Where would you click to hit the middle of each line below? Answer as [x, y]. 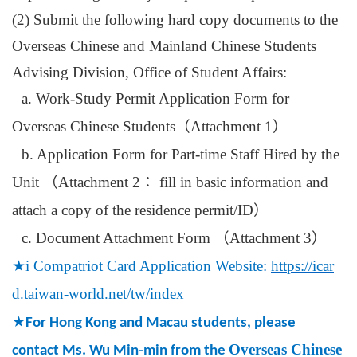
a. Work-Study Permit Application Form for [155, 99]
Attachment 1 [231, 127]
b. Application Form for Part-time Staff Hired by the [180, 155]
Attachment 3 [271, 238]
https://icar [302, 266]
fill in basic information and [242, 182]
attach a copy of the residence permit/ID [133, 210]
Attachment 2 [99, 182]
